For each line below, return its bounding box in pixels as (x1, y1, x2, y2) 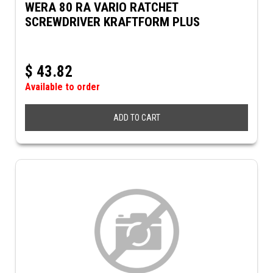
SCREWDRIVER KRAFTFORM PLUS (25, 15, 200, 29)
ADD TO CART (113, 113, 160, 122)
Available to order (25, 81, 100, 93)
